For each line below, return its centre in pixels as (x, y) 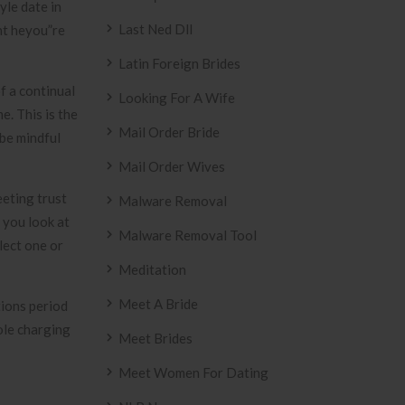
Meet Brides (155, 338)
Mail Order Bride (169, 132)
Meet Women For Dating (193, 372)
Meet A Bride (158, 304)
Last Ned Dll (155, 29)
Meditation (152, 269)
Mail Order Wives (172, 166)
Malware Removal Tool (188, 235)
